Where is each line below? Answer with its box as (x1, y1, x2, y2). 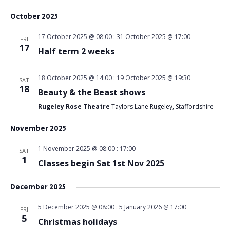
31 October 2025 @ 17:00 (116, 32, 190, 41)
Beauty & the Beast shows (37, 87, 145, 98)
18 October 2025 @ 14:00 (37, 73, 112, 82)
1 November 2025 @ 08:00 (37, 144, 115, 153)
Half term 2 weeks (37, 46, 114, 57)
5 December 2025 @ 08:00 (37, 203, 114, 212)
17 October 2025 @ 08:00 (37, 32, 112, 41)
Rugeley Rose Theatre (37, 102, 111, 111)
